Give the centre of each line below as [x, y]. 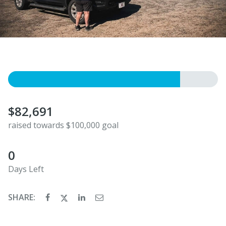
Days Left [26, 169]
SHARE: [23, 197]
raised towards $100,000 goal [63, 125]
